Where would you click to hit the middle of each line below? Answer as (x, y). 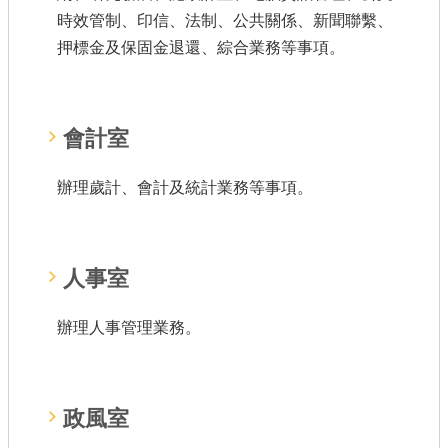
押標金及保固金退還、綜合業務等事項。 (201, 47)
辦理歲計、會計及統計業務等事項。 (185, 187)
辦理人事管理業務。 (129, 327)
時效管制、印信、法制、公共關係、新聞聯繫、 (225, 20)
